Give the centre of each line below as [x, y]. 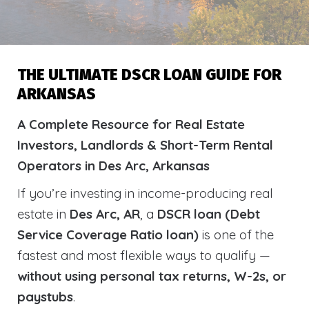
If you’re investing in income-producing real [145, 193]
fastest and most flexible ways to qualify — [144, 255]
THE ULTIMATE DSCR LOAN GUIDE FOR [149, 75]
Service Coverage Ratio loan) [108, 235]
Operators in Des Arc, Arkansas [113, 166]
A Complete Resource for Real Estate [131, 124]
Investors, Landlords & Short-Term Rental [145, 145]
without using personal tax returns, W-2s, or [152, 276]
